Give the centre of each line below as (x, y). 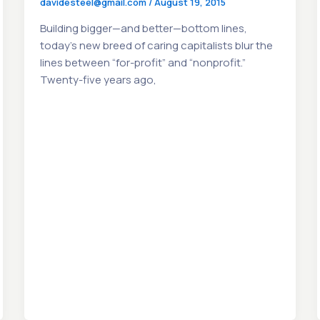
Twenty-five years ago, (99, 80)
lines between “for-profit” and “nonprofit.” (143, 63)
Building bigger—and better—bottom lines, (144, 29)
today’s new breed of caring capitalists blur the (157, 46)
